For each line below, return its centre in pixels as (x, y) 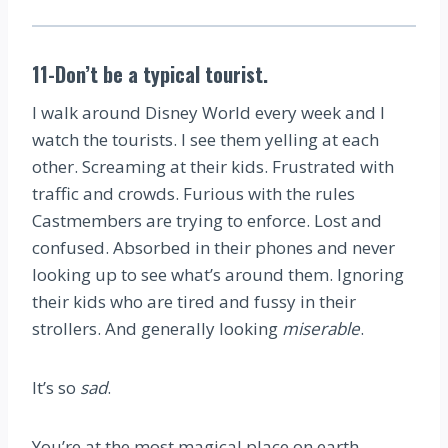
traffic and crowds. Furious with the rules (193, 193)
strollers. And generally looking (157, 328)
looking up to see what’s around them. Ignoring (218, 274)
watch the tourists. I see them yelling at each (205, 139)
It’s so (56, 387)
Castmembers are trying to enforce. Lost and (207, 220)
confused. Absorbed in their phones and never (213, 247)
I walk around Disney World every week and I (208, 112)
